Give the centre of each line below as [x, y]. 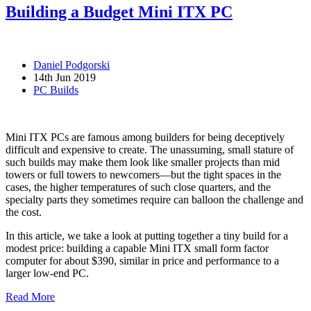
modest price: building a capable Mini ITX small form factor [137, 248]
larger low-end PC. [47, 273]
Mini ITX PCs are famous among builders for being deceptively [145, 137]
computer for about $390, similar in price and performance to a [142, 260]
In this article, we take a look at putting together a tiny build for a [147, 235]
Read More [30, 296]
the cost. [24, 212]
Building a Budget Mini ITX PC [119, 11]
